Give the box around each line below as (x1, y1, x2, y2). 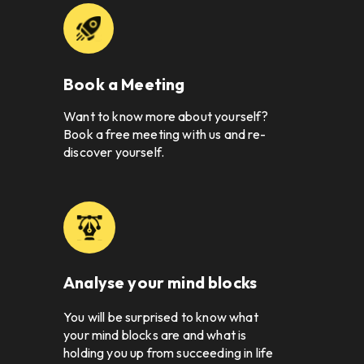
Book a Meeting (63, 74, 185, 95)
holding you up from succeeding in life (63, 344, 274, 362)
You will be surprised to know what (63, 309, 258, 326)
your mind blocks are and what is (63, 327, 247, 344)
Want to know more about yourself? (63, 108, 269, 125)
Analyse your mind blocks (63, 272, 258, 293)
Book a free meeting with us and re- (63, 126, 266, 143)
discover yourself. (63, 144, 167, 161)
